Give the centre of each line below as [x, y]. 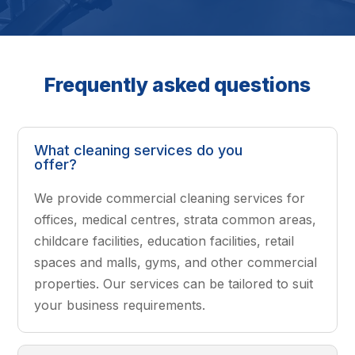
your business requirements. [120, 305]
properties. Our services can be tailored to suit [174, 283]
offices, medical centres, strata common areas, [176, 219]
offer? [56, 164]
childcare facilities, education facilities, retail [164, 240]
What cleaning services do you [139, 150]
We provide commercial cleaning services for [170, 198]
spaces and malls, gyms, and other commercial [176, 262]
